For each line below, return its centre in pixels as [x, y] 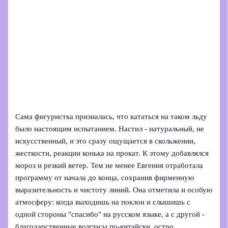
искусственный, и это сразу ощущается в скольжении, [106, 141]
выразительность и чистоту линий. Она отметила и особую [114, 190]
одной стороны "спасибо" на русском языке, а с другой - [110, 214]
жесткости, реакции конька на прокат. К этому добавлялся [112, 153]
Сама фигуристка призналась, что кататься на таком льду [111, 116]
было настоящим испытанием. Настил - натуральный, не [110, 129]
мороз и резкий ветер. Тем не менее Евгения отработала [109, 165]
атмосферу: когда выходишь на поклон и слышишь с [103, 202]
